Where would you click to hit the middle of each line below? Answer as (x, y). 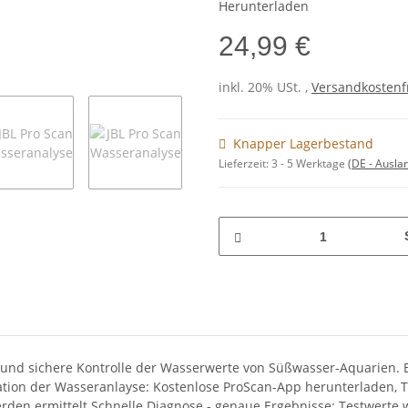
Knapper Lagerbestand (303, 144)
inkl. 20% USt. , (265, 87)
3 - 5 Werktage (310, 164)
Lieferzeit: (245, 164)
